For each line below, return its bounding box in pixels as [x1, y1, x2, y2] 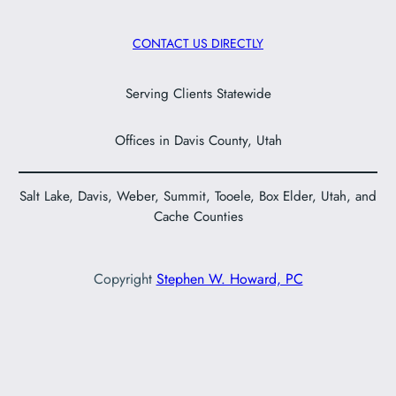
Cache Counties [153, 207, 243, 227]
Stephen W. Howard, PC [156, 269, 303, 290]
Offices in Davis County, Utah [114, 131, 282, 151]
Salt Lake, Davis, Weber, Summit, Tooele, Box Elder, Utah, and [19, 187, 377, 207]
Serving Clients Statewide [125, 83, 271, 103]
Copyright [93, 269, 156, 290]
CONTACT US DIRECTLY [133, 34, 263, 52]
